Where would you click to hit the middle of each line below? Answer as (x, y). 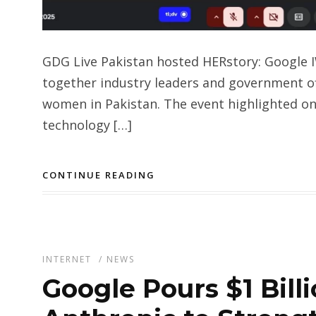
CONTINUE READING (99, 175)
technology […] (87, 124)
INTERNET (67, 259)
